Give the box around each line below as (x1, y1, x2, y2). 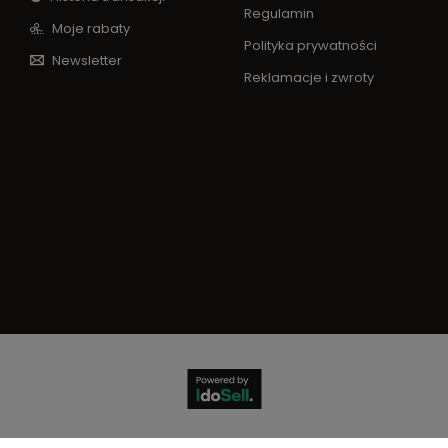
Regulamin (244, 4, 314, 23)
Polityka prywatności (244, 36, 377, 55)
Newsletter (49, 51, 122, 70)
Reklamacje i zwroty (244, 68, 374, 87)
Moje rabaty (49, 19, 130, 38)
